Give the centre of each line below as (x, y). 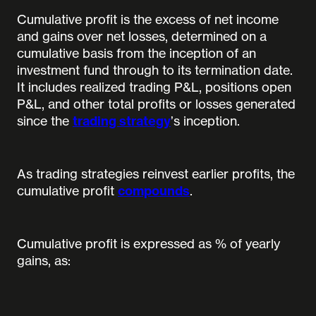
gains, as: (44, 261)
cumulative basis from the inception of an (136, 53)
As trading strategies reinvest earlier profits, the (156, 174)
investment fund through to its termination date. (155, 70)
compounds (154, 191)
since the (45, 121)
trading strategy (122, 121)
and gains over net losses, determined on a (142, 36)
